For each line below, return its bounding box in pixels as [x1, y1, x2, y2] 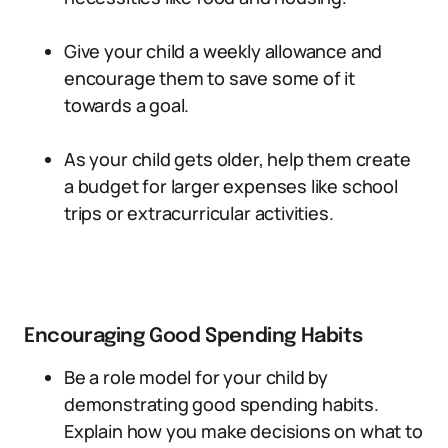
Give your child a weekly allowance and [64, 39, 383, 63]
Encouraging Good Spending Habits [24, 326, 363, 347]
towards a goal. [64, 93, 190, 117]
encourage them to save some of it [64, 66, 356, 90]
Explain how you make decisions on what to [64, 419, 423, 443]
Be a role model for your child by [64, 365, 329, 389]
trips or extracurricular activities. [64, 201, 334, 225]
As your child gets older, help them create [64, 147, 411, 171]
